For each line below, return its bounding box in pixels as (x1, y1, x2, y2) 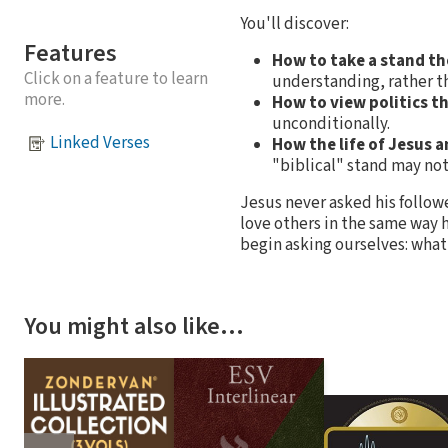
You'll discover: (240, 11, 349, 36)
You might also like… (24, 308, 244, 344)
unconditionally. (272, 111, 390, 136)
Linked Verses (50, 131, 150, 156)
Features (24, 35, 117, 71)
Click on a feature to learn (24, 66, 208, 91)
